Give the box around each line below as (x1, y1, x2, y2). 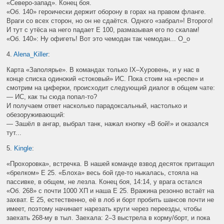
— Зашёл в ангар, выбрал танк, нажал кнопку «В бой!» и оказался (6, 120, 209, 128)
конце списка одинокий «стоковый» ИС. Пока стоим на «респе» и (6, 75, 204, 83)
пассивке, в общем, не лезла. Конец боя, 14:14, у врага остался (6, 178, 202, 186)
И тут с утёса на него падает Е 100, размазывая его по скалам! (6, 26, 200, 34)
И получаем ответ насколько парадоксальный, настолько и (6, 102, 187, 110)
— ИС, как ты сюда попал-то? (6, 93, 97, 101)
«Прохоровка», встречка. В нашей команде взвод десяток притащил (6, 160, 215, 168)
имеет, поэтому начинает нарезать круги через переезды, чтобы (6, 205, 202, 213)
